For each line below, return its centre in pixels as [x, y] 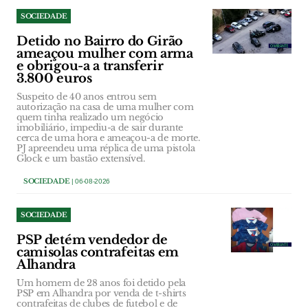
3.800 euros [54, 79]
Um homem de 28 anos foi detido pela [101, 283]
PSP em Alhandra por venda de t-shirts [101, 294]
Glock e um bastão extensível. [81, 159]
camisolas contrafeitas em [98, 253]
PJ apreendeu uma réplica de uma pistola [106, 148]
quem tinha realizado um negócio [90, 118]
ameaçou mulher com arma [105, 54]
